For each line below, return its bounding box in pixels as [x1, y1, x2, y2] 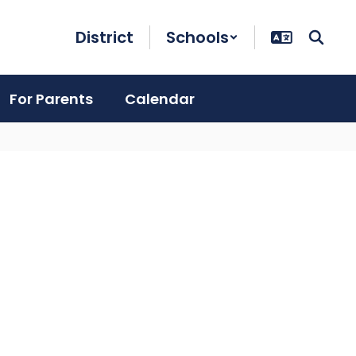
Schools [166, 26, 229, 48]
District [75, 26, 133, 48]
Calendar [125, 88, 195, 109]
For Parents [10, 88, 93, 109]
